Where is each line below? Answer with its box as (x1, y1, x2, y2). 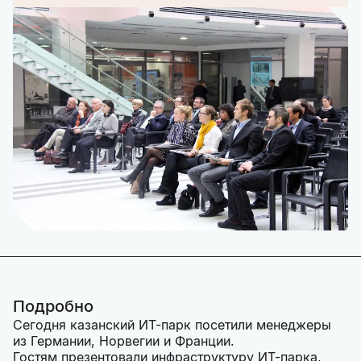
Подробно (13, 297, 93, 317)
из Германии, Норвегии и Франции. (13, 333, 234, 350)
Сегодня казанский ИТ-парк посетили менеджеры (13, 317, 331, 334)
